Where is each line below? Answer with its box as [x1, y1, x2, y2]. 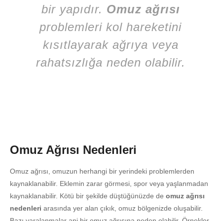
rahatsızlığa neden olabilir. [36, 55, 185, 69]
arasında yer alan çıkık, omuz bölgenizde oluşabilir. [41, 204, 203, 212]
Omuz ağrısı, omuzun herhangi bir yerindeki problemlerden [10, 167, 194, 175]
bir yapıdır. [41, 2, 107, 16]
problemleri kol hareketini [39, 20, 182, 34]
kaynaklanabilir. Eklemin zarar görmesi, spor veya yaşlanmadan [10, 179, 208, 187]
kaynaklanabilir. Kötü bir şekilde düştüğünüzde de [10, 191, 166, 200]
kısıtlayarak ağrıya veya [42, 37, 179, 51]
